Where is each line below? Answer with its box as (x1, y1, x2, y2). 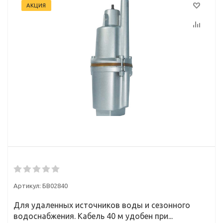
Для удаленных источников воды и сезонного (13, 201, 190, 210)
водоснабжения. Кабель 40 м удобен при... (13, 212, 173, 221)
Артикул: (13, 182, 41, 189)
